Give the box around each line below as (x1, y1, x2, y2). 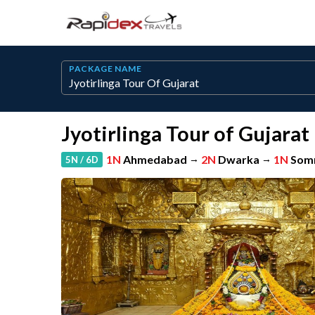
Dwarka (218, 153, 259, 166)
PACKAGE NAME (69, 63, 142, 74)
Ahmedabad (123, 153, 187, 166)
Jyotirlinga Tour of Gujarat (61, 121, 309, 146)
